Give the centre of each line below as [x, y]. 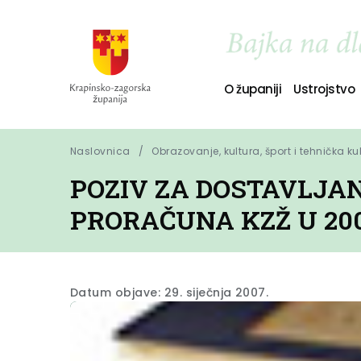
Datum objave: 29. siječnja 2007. [170, 293]
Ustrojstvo [324, 89]
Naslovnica [100, 151]
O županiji [253, 89]
